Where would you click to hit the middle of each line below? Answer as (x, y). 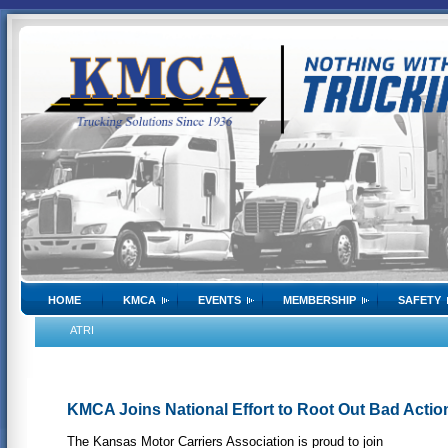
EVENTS (219, 300)
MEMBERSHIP (319, 300)
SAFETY (419, 300)
